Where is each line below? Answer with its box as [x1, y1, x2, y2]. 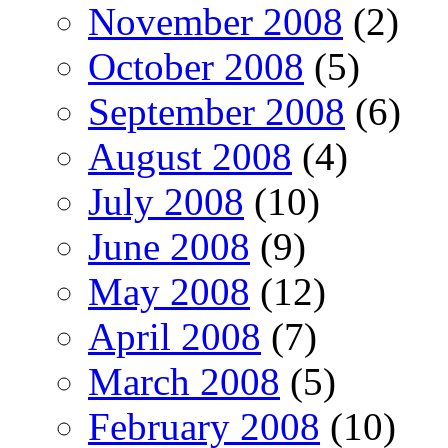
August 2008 [88, 134, 292, 178]
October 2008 [88, 44, 304, 88]
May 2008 [88, 269, 250, 313]
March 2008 [88, 359, 280, 403]
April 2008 [88, 314, 261, 358]
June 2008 [88, 224, 250, 268]
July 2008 [88, 179, 244, 223]
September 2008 [88, 89, 345, 133]
